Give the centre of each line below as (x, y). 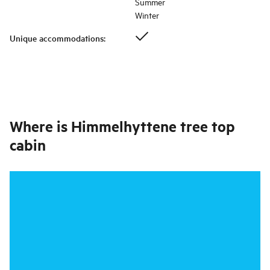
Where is (39, 126)
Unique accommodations (57, 38)
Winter (147, 15)
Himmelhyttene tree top (153, 126)
